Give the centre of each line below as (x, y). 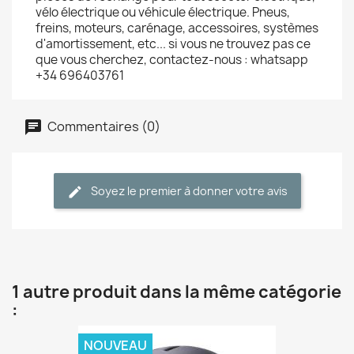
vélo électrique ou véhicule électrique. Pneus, (163, 12)
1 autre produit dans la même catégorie (177, 292)
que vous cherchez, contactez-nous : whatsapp (172, 60)
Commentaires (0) (103, 126)
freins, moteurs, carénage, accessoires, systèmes (177, 28)
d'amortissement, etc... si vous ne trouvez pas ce (173, 44)
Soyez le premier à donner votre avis (189, 191)
